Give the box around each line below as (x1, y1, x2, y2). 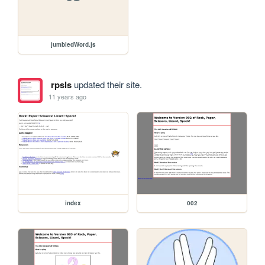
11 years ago (49, 92, 87, 102)
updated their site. (71, 77, 142, 91)
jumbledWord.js (50, 40, 96, 49)
